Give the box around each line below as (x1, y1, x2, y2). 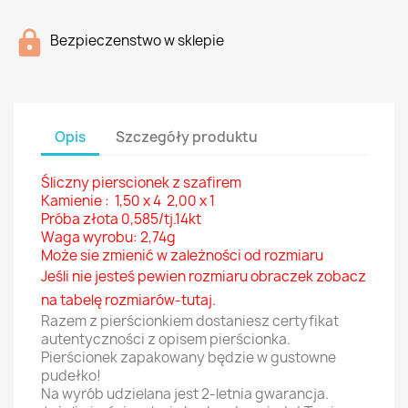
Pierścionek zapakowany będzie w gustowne (41, 348, 336, 367)
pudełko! (41, 366, 101, 385)
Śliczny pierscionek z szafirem (41, 173, 241, 192)
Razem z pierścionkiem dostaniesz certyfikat (41, 311, 339, 331)
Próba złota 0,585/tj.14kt (41, 209, 201, 229)
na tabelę (41, 291, 105, 310)
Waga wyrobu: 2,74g (41, 228, 176, 247)
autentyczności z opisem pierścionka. (41, 330, 291, 349)
